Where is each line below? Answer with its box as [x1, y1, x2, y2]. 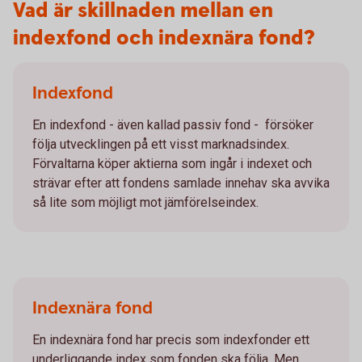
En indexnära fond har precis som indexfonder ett [32, 331, 309, 347]
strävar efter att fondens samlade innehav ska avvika [32, 175, 330, 191]
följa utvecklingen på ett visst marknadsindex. [32, 136, 289, 152]
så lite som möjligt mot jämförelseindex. [32, 194, 259, 210]
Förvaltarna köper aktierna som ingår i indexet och [32, 155, 312, 171]
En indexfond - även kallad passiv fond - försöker [32, 116, 314, 133]
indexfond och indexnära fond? [13, 23, 314, 53]
